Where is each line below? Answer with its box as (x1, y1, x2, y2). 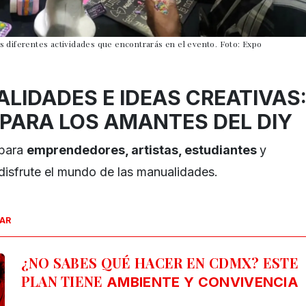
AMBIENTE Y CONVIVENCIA (102, 274, 299, 291)
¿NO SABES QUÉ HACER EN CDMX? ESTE (20, 253, 299, 273)
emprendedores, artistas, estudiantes (27, 143, 260, 158)
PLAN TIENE (20, 272, 103, 291)
